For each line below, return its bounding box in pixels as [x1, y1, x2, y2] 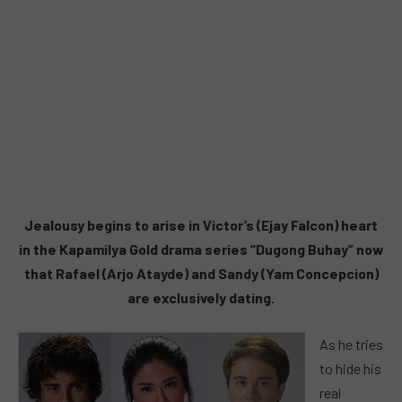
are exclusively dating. [127, 289, 275, 306]
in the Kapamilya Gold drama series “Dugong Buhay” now [19, 240, 383, 258]
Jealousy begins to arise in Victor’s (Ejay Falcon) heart [24, 216, 378, 233]
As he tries [319, 335, 383, 353]
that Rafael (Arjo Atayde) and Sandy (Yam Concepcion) [23, 265, 379, 282]
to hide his [319, 359, 381, 377]
